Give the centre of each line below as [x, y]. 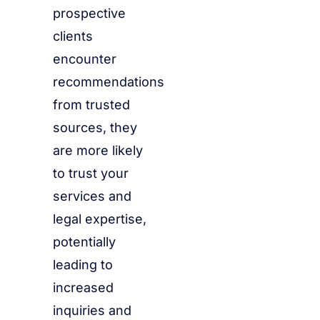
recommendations [109, 82]
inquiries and [92, 311]
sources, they [95, 128]
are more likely [98, 151]
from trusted [91, 105]
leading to [83, 265]
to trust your [91, 174]
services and [92, 196]
